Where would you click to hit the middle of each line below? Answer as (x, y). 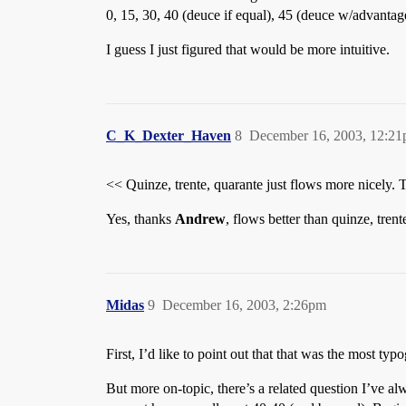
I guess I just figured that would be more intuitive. (248, 49)
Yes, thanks (140, 219)
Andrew (200, 219)
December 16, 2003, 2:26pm (244, 305)
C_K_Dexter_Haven (169, 135)
